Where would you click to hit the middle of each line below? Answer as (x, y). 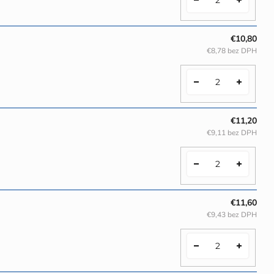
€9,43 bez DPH (232, 214)
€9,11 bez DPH (232, 132)
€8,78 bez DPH (232, 50)
